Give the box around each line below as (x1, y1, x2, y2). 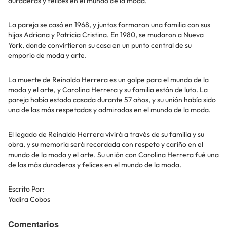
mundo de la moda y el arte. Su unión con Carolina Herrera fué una (8, 150, 219, 159)
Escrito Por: (8, 184, 45, 194)
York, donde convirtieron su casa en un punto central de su (8, 41, 192, 50)
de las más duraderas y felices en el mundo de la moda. (8, 160, 181, 169)
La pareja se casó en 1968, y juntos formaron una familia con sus (8, 20, 210, 29)
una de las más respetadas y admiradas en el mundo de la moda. (8, 105, 211, 115)
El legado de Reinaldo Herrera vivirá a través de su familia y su (8, 130, 204, 139)
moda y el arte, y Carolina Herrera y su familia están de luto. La (8, 85, 208, 94)
